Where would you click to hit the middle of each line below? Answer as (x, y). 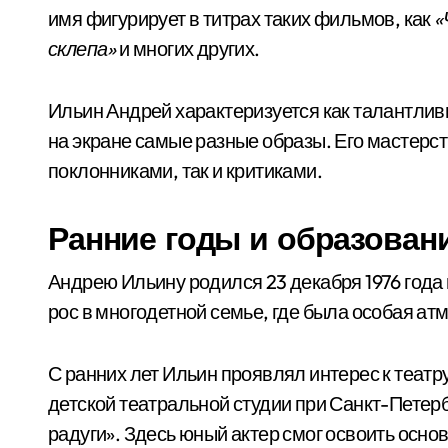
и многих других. (187, 48)
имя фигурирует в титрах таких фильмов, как (241, 18)
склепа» (82, 48)
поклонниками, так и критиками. (185, 170)
